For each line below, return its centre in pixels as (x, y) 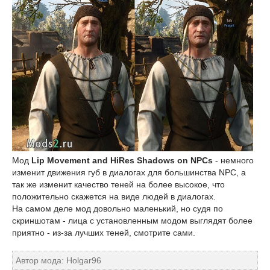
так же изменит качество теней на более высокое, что (118, 184)
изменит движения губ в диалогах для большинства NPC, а (129, 172)
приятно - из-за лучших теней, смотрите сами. (104, 233)
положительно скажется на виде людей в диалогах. (114, 196)
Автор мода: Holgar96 (58, 260)
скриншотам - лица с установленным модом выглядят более (132, 221)
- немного (233, 160)
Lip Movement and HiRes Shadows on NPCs (122, 160)
